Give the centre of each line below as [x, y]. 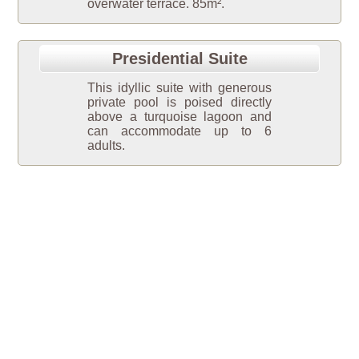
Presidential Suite [179, 59]
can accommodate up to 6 [179, 131]
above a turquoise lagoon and [179, 117]
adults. [106, 146]
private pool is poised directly [179, 103]
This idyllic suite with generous [179, 88]
